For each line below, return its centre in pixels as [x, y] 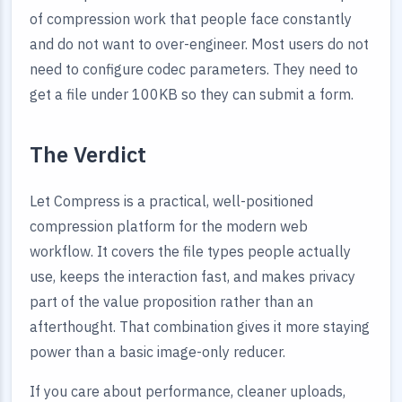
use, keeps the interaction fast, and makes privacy [192, 276]
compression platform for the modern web [169, 226]
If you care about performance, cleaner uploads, [188, 391]
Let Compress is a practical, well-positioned [171, 201]
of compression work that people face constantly [191, 19]
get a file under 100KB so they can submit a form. [192, 94]
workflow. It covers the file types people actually [190, 251]
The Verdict [88, 154]
